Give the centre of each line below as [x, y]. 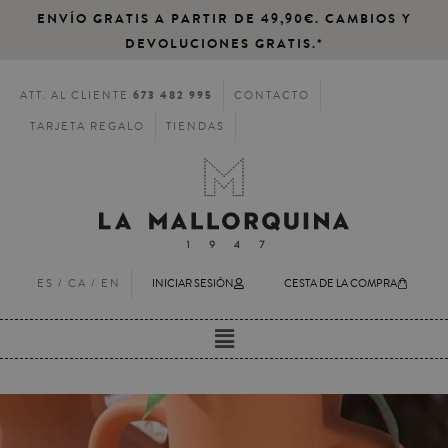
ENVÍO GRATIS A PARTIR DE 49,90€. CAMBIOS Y [224, 18]
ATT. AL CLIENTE [76, 95]
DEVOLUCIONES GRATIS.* [224, 43]
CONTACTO [272, 95]
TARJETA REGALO [87, 126]
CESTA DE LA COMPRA [340, 283]
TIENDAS [195, 126]
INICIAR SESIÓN [193, 283]
